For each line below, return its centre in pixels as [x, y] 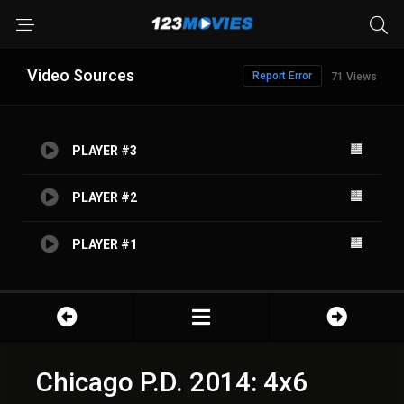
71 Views [354, 77]
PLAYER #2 [105, 197]
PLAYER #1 [105, 244]
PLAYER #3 [105, 151]
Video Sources [81, 75]
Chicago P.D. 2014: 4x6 [172, 382]
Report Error [282, 76]
